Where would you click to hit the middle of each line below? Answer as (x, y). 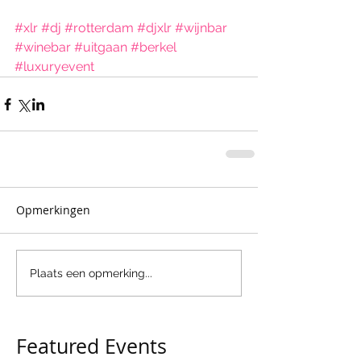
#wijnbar (201, 28)
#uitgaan (101, 47)
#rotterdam (99, 28)
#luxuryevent (54, 66)
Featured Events (91, 346)
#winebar (43, 47)
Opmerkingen (53, 210)
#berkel (154, 47)
